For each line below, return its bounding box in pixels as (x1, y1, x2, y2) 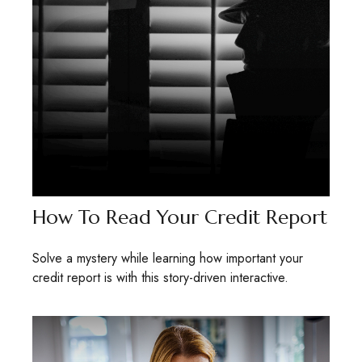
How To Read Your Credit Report (32, 205, 327, 230)
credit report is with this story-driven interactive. (32, 268, 288, 288)
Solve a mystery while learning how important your (32, 249, 303, 268)
